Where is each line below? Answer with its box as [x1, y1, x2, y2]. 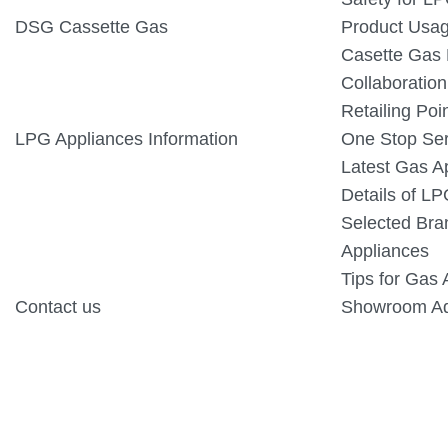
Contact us [15, 297, 101, 317]
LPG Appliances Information [15, 129, 238, 149]
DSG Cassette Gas [15, 17, 168, 37]
